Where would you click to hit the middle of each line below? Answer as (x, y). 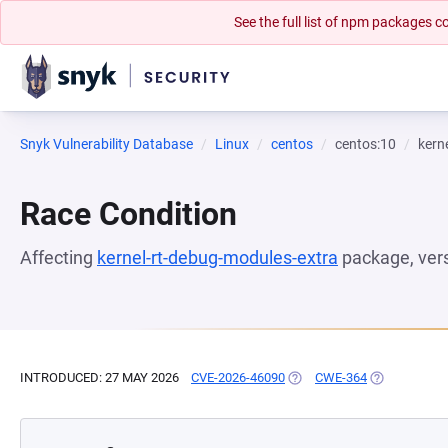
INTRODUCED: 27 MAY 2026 (99, 377)
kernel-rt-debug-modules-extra (217, 257)
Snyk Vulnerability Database (106, 144)
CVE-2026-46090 (238, 377)
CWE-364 (341, 377)
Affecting (58, 257)
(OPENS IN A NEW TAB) (353, 377)
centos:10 (365, 144)
